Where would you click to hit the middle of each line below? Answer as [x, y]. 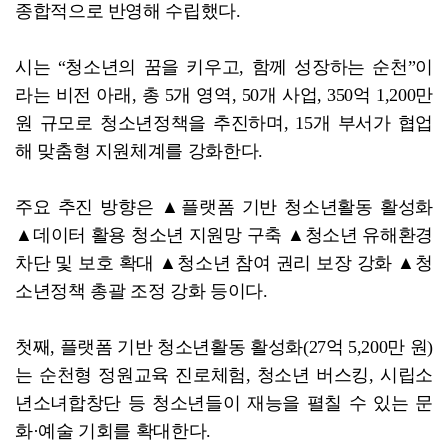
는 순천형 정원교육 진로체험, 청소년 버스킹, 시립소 [224, 374]
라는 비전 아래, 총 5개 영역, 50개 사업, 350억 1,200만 [224, 94]
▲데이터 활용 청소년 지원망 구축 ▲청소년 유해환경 [224, 234]
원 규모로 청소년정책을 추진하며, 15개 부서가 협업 [224, 122]
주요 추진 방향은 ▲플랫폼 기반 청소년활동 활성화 [224, 206]
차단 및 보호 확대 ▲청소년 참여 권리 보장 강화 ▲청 [224, 262]
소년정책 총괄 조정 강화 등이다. [141, 290]
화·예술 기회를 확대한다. [113, 430]
